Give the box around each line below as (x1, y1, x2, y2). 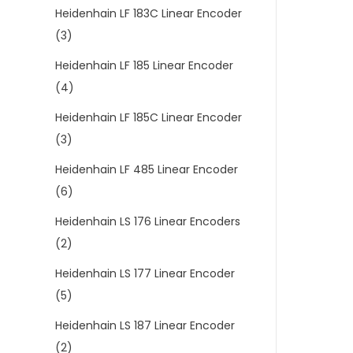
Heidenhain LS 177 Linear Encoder (55, 266, 235, 281)
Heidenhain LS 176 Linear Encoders (55, 214, 240, 229)
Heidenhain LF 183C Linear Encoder (55, 6, 242, 21)
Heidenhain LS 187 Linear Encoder (55, 318, 235, 333)
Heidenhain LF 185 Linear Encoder (55, 58, 233, 73)
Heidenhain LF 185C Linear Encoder (55, 110, 242, 125)
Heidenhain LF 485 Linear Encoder (55, 162, 238, 177)
